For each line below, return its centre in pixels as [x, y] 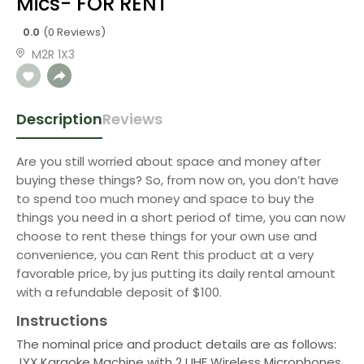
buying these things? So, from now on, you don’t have [178, 180]
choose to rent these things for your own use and [167, 236]
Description [59, 119]
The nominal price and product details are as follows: [176, 344]
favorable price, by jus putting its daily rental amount [176, 273]
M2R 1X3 [53, 54]
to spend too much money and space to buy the [165, 199]
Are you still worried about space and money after [169, 161]
